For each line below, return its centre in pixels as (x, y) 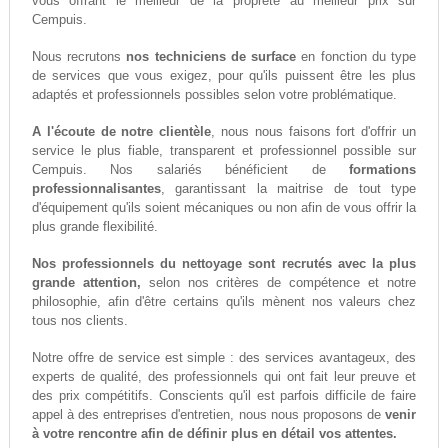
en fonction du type (356, 57)
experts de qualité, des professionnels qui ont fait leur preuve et (224, 377)
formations (383, 170)
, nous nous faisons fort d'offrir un (314, 132)
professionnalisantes (96, 189)
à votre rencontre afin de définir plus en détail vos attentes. (214, 434)
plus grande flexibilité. (94, 227)
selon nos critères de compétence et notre (278, 283)
